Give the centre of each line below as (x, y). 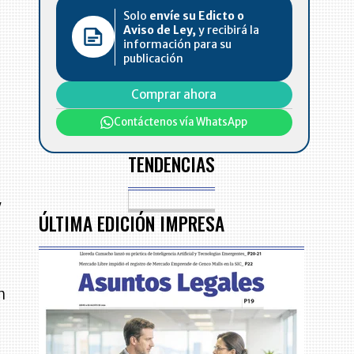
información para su (178, 44)
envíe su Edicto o (197, 15)
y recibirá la (228, 30)
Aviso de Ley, (160, 30)
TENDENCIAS (172, 164)
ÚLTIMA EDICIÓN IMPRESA (132, 224)
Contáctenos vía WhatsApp (181, 122)
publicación (154, 58)
